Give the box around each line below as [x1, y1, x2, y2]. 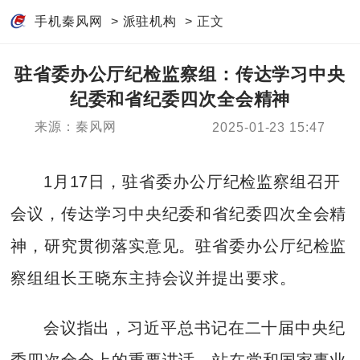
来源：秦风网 [35, 120, 117, 134]
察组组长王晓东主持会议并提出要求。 [10, 268, 297, 287]
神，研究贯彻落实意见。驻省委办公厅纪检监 [10, 236, 347, 255]
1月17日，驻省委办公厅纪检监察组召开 [43, 172, 341, 190]
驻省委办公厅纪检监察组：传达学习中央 [14, 64, 346, 85]
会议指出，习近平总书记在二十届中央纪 [43, 318, 346, 337]
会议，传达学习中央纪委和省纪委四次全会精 [10, 204, 347, 223]
